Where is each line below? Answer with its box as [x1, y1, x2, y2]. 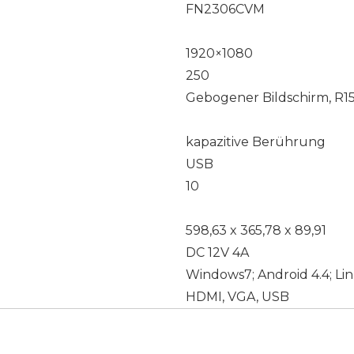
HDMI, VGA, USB [186, 289, 289, 304]
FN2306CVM [186, 2, 265, 17]
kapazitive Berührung [186, 134, 326, 149]
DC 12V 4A [186, 245, 249, 260]
